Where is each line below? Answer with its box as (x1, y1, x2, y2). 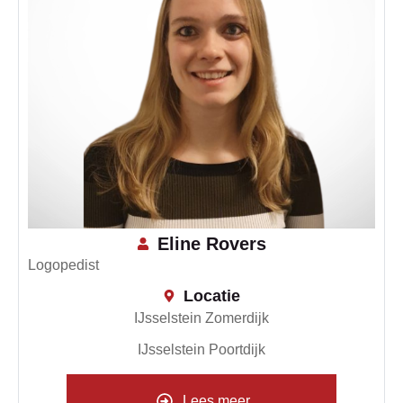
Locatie (183, 286, 240, 305)
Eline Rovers (157, 233, 266, 254)
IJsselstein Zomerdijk (134, 309, 269, 326)
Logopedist (28, 256, 99, 273)
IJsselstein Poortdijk (138, 341, 265, 357)
